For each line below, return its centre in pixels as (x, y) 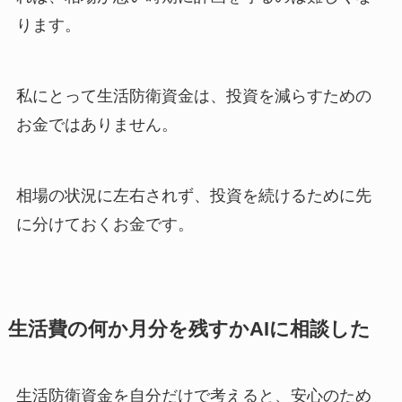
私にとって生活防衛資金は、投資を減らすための (193, 96)
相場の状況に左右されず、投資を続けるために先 (193, 195)
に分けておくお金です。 (105, 224)
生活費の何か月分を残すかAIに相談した (189, 329)
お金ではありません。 (96, 124)
